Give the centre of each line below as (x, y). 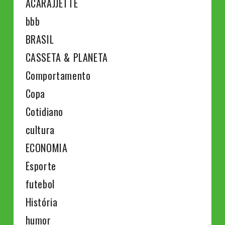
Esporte (41, 166)
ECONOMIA (46, 148)
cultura (40, 130)
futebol (40, 184)
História (41, 202)
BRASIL (40, 39)
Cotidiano (44, 112)
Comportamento (58, 76)
